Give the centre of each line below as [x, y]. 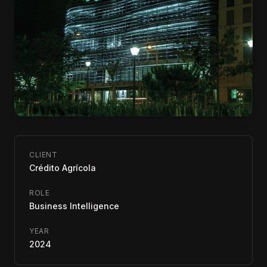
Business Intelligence [74, 206]
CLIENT [44, 154]
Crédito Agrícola [63, 167]
